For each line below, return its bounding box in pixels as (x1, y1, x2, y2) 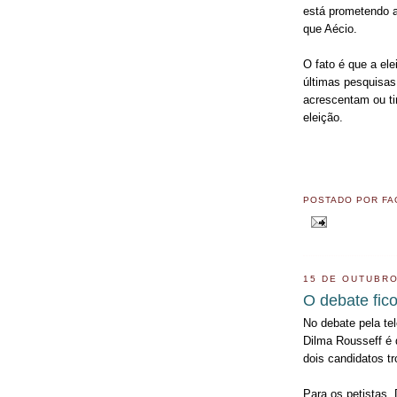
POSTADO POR (303, 194, 382, 205)
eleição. (303, 110, 343, 124)
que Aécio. (303, 21, 357, 35)
